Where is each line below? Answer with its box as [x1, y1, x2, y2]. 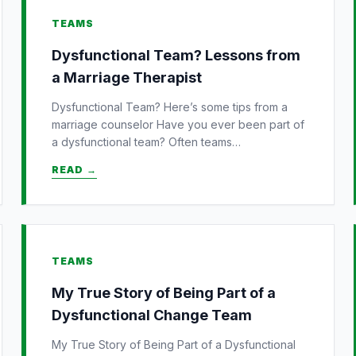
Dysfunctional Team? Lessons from [51, 46, 300, 64]
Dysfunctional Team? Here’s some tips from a [51, 99, 288, 114]
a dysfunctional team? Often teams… [51, 134, 241, 149]
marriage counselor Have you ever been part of [51, 117, 304, 131]
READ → [51, 163, 97, 176]
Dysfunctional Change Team [51, 306, 252, 323]
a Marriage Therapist [51, 68, 202, 86]
